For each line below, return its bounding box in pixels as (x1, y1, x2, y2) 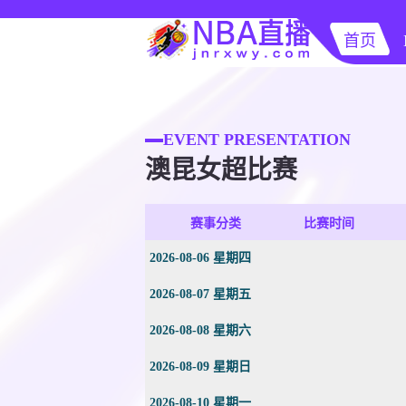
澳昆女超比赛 (145, 156, 297, 184)
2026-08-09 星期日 (150, 360, 251, 373)
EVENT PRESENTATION (163, 130, 351, 149)
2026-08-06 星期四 (150, 251, 251, 265)
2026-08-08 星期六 (150, 324, 251, 337)
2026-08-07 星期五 (150, 287, 251, 301)
